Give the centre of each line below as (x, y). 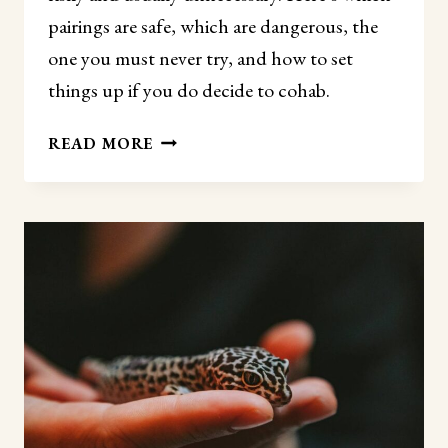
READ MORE (101, 143)
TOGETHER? (203, 237)
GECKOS (188, 187)
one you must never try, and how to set (200, 57)
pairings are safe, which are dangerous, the (213, 25)
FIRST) (180, 387)
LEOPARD (193, 162)
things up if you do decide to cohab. (189, 89)
